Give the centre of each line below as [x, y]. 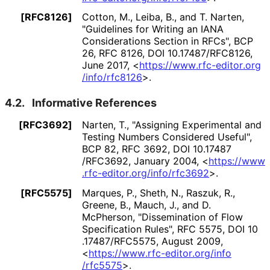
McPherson [107, 217]
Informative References [94, 103]
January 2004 [165, 161]
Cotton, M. [106, 17]
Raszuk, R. [209, 193]
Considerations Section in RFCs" [155, 41]
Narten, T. [104, 125]
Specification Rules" [127, 229]
